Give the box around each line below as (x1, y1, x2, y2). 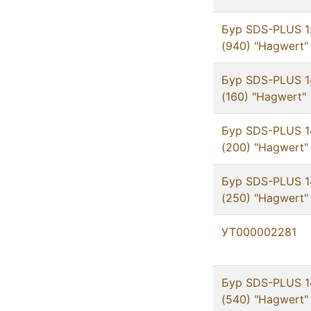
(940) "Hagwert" (221, 39, 308, 53)
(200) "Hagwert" (221, 140, 308, 155)
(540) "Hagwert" (221, 292, 308, 307)
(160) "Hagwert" (221, 90, 306, 104)
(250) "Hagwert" (221, 191, 308, 205)
